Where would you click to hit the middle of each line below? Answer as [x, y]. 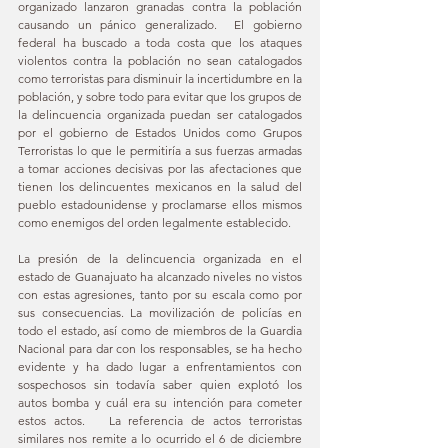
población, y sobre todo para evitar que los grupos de [160, 96]
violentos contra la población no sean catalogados [160, 60]
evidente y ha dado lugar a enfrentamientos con [160, 366]
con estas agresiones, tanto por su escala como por [160, 294]
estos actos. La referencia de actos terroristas [160, 420]
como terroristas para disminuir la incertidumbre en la [160, 78]
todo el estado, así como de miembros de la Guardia [160, 330]
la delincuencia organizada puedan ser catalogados [160, 114]
